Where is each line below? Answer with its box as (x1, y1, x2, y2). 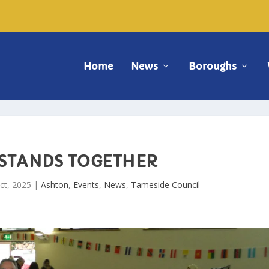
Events (73, 178, 99, 190)
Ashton (40, 178, 68, 190)
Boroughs (188, 59, 237, 72)
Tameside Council (130, 178, 200, 190)
